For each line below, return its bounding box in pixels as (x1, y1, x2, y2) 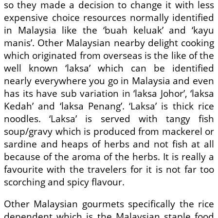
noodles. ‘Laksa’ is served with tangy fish (4, 112, 214, 126)
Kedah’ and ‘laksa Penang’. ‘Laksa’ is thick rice (4, 100, 214, 113)
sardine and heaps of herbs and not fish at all (4, 138, 214, 151)
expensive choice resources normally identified (4, 11, 214, 24)
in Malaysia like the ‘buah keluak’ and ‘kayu (4, 24, 214, 37)
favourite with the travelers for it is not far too (4, 163, 214, 176)
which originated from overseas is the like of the (4, 49, 214, 62)
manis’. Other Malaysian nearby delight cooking (4, 36, 214, 50)
